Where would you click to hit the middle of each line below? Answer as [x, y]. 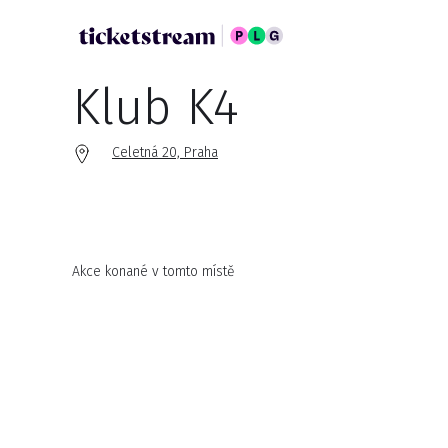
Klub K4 [155, 107]
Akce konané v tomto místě [153, 271]
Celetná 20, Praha [165, 152]
